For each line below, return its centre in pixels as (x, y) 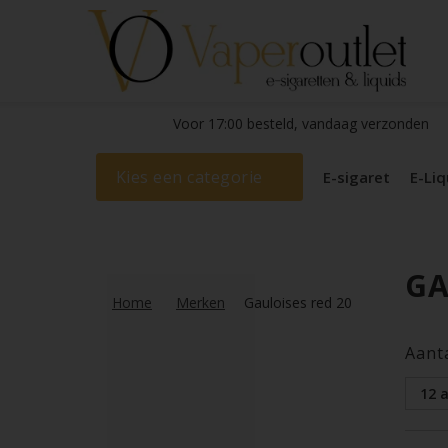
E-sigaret (356, 177)
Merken (200, 303)
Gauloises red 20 (298, 303)
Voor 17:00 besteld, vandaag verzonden (299, 124)
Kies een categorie (189, 177)
